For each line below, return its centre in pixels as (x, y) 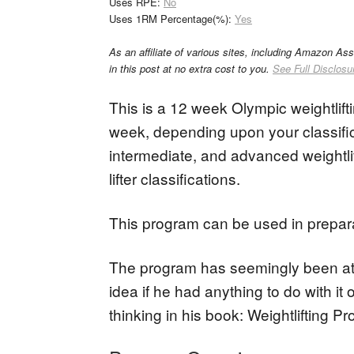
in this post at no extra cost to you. (191, 68)
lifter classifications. (175, 178)
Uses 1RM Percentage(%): (172, 19)
